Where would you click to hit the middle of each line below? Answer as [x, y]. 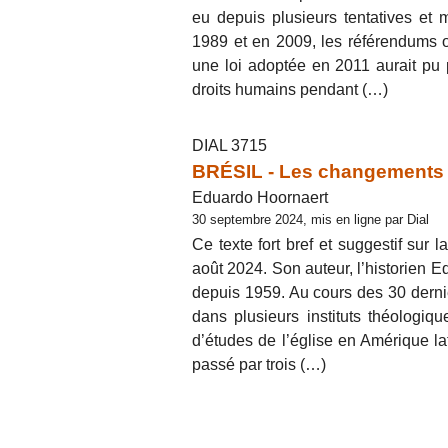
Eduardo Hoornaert [260, 198]
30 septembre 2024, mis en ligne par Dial [310, 220]
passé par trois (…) [259, 364]
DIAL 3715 [229, 146]
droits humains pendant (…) [290, 90]
